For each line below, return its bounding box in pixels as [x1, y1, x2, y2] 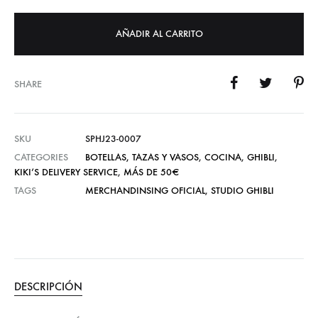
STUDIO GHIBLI [211, 185, 274, 197]
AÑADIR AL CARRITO [115, 28, 203, 40]
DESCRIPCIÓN [14, 280, 82, 294]
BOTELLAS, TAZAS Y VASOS [85, 151, 199, 164]
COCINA [204, 151, 241, 164]
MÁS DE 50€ [124, 166, 179, 179]
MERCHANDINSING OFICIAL [85, 185, 205, 197]
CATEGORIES [14, 151, 68, 164]
